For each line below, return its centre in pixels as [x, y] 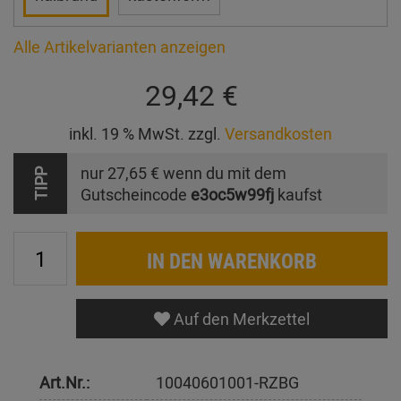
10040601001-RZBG [227, 382]
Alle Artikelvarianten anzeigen [119, 46]
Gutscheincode [136, 194]
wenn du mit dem [223, 172]
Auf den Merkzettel [240, 318]
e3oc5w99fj [232, 194]
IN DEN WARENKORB [232, 260]
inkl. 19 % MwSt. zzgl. [147, 133]
